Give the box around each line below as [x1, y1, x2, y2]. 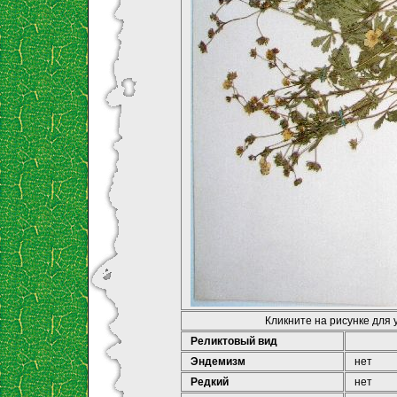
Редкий [191, 375, 229, 388]
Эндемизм [191, 354, 245, 368]
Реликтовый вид [191, 334, 277, 347]
